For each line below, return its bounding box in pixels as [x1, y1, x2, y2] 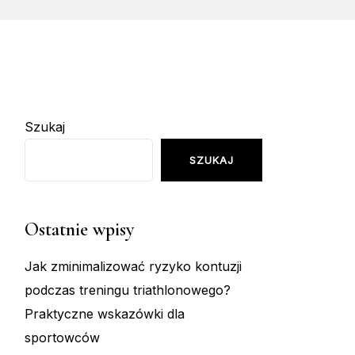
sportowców [25, 330, 100, 346]
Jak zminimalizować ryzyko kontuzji [25, 258, 242, 275]
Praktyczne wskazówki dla [25, 306, 185, 323]
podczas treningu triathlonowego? [25, 282, 231, 299]
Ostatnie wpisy [25, 218, 134, 242]
